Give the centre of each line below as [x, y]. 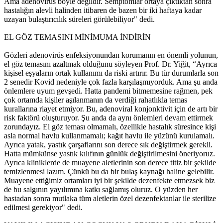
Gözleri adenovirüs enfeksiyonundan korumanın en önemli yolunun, [111, 55]
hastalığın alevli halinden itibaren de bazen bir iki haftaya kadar [103, 10]
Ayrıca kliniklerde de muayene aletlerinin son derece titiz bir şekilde [110, 163]
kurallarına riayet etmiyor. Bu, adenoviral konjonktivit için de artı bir [111, 109]
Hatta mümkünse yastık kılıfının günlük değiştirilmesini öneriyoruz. [110, 154]
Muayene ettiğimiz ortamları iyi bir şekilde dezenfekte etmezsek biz [109, 181]
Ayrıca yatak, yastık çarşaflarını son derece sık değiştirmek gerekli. [108, 145]
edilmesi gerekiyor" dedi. [43, 208]
